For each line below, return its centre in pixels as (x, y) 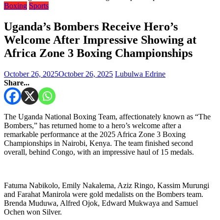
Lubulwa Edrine (140, 74)
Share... (17, 82)
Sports (39, 6)
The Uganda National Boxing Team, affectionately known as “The (107, 116)
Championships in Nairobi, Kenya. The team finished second (98, 143)
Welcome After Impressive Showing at (100, 40)
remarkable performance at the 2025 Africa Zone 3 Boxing (95, 134)
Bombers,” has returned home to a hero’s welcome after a (93, 125)
